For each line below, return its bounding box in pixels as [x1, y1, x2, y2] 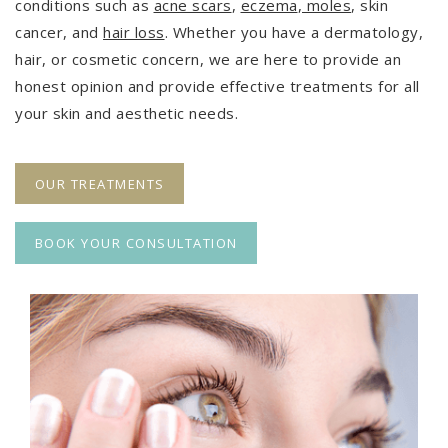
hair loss [103, 22, 165, 43]
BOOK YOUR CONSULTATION [34, 234, 238, 253]
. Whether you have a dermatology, [164, 22, 423, 43]
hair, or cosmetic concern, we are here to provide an [15, 49, 401, 70]
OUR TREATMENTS [34, 174, 165, 193]
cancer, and [15, 22, 103, 43]
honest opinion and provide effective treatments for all [15, 76, 420, 97]
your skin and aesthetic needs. [15, 103, 238, 124]
